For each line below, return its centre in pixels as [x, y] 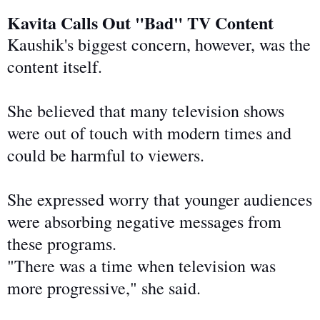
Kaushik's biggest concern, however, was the [159, 45]
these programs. [62, 244]
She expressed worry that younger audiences [160, 200]
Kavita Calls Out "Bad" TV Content [140, 23]
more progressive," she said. [107, 288]
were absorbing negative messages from [144, 222]
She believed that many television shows [146, 111]
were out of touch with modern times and [149, 133]
